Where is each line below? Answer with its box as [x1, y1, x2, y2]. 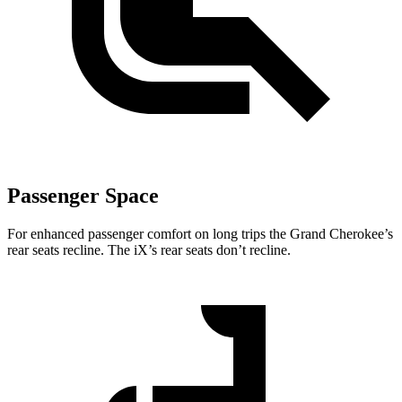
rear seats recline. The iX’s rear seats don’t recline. [7, 242, 291, 258]
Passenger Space [7, 184, 159, 208]
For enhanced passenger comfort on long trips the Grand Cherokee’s [7, 226, 393, 242]
